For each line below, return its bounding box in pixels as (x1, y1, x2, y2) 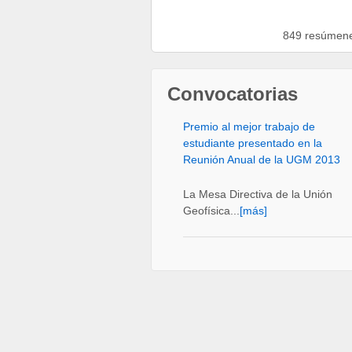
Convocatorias (167, 83, 298, 105)
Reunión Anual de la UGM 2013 (183, 153, 340, 167)
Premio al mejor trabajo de (183, 120, 315, 134)
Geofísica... (183, 203, 240, 217)
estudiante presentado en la (183, 137, 322, 150)
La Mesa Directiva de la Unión (183, 187, 332, 200)
